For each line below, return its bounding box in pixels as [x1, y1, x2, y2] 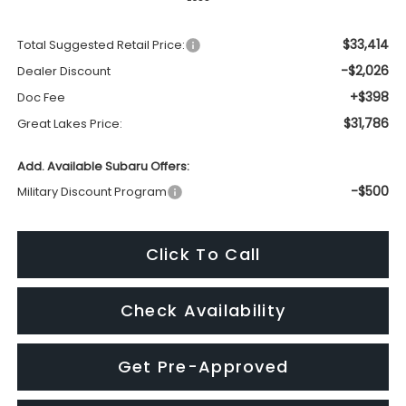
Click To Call [145, 123, 261, 147]
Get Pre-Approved [117, 236, 289, 259]
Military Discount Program [16, 63, 167, 82]
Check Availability [120, 179, 286, 203]
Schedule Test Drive [111, 292, 295, 315]
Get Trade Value [127, 348, 279, 372]
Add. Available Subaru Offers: [16, 38, 189, 56]
